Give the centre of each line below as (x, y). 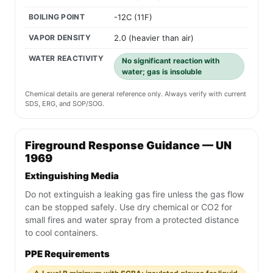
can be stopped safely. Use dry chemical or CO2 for (129, 207)
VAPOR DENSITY (60, 38)
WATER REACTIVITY (66, 58)
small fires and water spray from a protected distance (132, 220)
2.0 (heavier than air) (154, 38)
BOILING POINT (57, 17)
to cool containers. (62, 233)
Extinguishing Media (72, 176)
